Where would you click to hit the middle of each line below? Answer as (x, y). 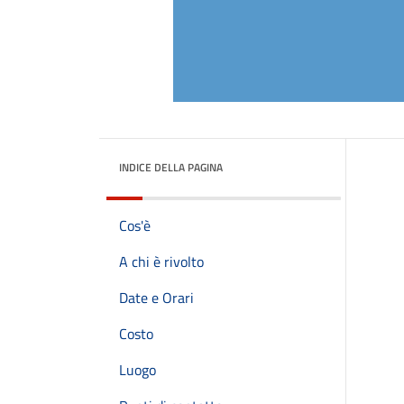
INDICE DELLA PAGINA (171, 167)
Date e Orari (156, 298)
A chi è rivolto (161, 262)
